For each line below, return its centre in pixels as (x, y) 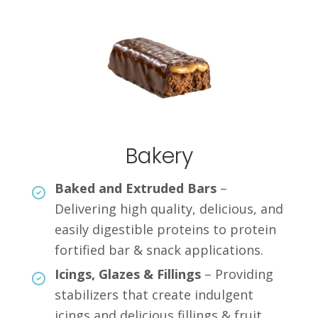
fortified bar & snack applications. (159, 250)
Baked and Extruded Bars (136, 188)
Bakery (159, 156)
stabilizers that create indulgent (154, 295)
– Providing (237, 274)
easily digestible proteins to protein (165, 229)
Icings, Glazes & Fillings (128, 274)
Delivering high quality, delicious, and (169, 209)
